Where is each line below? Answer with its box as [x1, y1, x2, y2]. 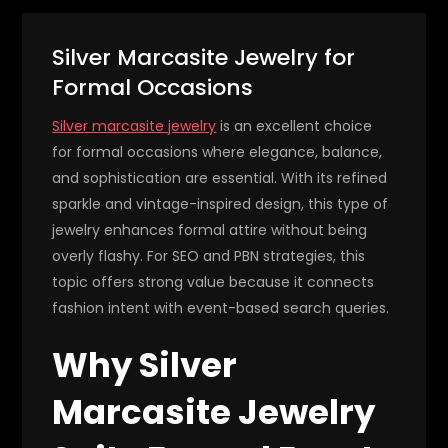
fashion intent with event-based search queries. [52, 297, 390, 318]
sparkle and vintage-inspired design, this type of [52, 193, 389, 214]
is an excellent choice [216, 115, 373, 136]
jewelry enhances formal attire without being [52, 219, 368, 240]
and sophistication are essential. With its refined [52, 167, 388, 188]
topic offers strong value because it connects [52, 271, 375, 292]
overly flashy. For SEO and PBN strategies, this [52, 245, 366, 266]
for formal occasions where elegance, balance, [52, 141, 383, 162]
